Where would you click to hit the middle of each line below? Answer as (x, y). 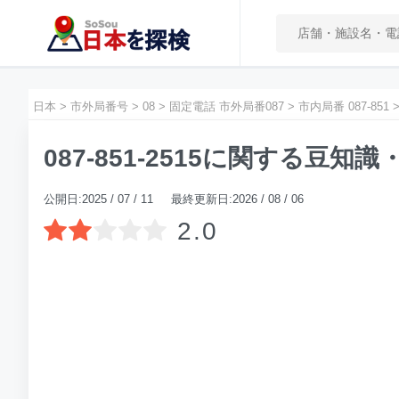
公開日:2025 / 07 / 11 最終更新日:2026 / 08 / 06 (174, 199)
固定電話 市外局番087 (227, 106)
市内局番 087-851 (344, 106)
